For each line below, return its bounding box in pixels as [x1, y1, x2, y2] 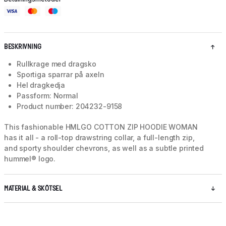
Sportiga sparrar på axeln [17, 70, 104, 79]
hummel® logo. [4, 154, 56, 163]
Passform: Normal [17, 91, 78, 100]
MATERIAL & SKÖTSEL [4, 185, 62, 193]
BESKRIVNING [4, 43, 42, 51]
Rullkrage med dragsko [17, 60, 97, 69]
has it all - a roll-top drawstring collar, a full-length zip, [4, 133, 195, 142]
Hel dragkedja [17, 81, 66, 90]
